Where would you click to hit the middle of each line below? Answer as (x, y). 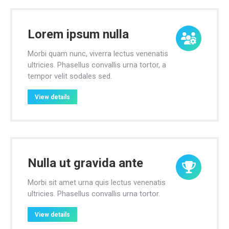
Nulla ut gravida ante (85, 163)
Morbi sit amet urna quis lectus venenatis (97, 182)
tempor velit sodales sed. (70, 76)
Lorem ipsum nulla (78, 34)
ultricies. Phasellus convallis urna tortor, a (97, 65)
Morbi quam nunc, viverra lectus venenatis (98, 54)
